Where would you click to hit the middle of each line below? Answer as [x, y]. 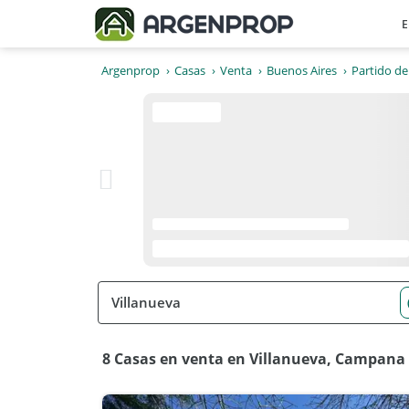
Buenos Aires [302, 70]
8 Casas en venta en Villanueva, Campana [254, 359]
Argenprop [131, 70]
